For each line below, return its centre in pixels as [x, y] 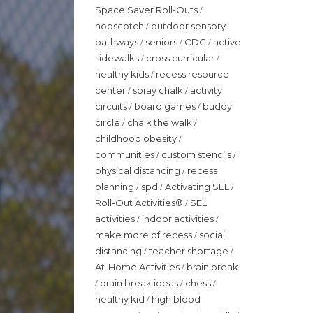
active [227, 42]
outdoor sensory [188, 26]
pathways [118, 42]
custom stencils [197, 154]
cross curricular [181, 58]
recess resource [192, 74]
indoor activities [179, 218]
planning [116, 186]
